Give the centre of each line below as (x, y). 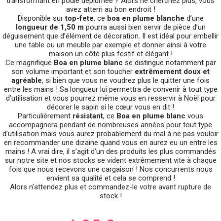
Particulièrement (45, 116)
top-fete (79, 18)
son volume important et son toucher (73, 72)
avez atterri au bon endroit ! (110, 10)
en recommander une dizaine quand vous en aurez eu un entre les (110, 143)
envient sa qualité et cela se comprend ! (110, 178)
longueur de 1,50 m (50, 27)
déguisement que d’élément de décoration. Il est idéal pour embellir (110, 36)
